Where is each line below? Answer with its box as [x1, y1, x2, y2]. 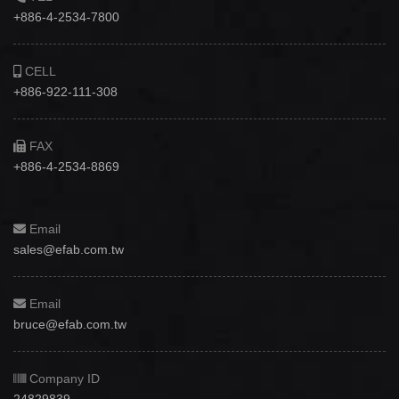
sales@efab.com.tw [13, 242, 124, 256]
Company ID [26, 371, 100, 386]
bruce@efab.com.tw [13, 317, 126, 331]
